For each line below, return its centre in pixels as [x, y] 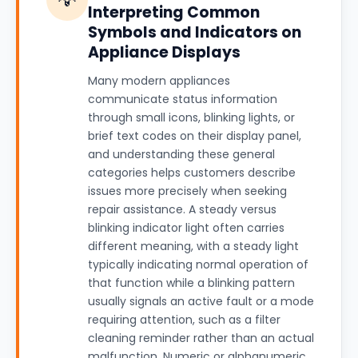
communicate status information [183, 99]
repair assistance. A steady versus [182, 209]
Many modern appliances [159, 81]
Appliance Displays [164, 52]
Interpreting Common [174, 12]
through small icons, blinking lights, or [191, 117]
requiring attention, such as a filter [184, 320]
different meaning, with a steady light [193, 246]
